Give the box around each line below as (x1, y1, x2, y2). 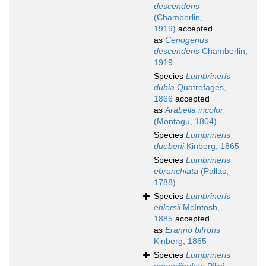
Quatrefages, (175, 83, 226, 93)
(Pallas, (198, 166, 229, 176)
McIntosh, (180, 202, 220, 213)
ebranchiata (154, 166, 198, 176)
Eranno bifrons (165, 225, 220, 235)
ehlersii (154, 202, 180, 213)
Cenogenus (165, 35, 208, 45)
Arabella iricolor (165, 105, 223, 115)
